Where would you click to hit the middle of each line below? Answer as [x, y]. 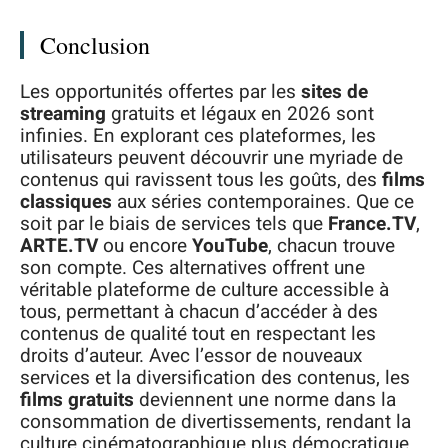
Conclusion [95, 44]
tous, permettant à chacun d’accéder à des [199, 312]
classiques [66, 202]
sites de [334, 92]
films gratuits [77, 400]
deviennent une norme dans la [265, 400]
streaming [63, 114]
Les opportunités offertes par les [160, 92]
